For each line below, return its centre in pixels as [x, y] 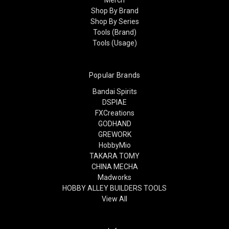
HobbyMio [114, 145]
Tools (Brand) [114, 32]
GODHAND [114, 123]
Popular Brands [114, 75]
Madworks [114, 177]
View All [114, 199]
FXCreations [114, 113]
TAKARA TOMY [114, 156]
